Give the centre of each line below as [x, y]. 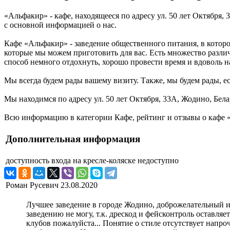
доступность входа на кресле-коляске [71, 161]
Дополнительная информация [73, 139]
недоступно [158, 161]
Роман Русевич [32, 185]
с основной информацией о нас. [60, 25]
